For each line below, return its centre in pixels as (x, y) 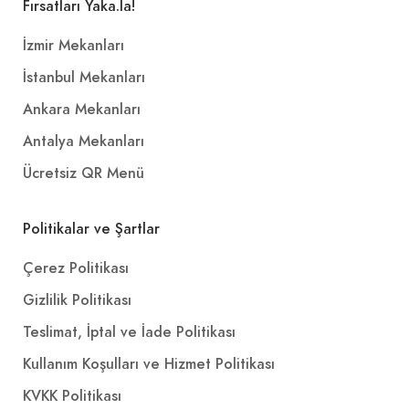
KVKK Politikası (72, 396)
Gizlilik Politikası (77, 300)
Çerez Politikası (76, 268)
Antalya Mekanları (84, 141)
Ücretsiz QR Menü (84, 173)
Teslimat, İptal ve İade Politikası (129, 332)
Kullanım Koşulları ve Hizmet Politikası (149, 364)
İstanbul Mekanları (84, 77)
